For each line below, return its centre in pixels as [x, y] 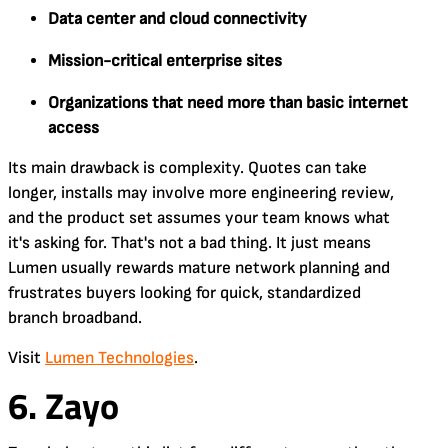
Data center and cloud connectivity [177, 18]
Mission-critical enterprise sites [165, 60]
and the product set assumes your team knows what [199, 217]
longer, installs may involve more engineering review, [201, 192]
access [73, 127]
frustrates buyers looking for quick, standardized [184, 292]
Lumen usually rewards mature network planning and [199, 267]
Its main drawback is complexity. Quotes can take [187, 167]
